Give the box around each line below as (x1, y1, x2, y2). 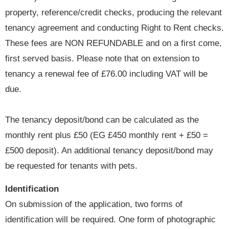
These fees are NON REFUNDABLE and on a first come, (5, 38, 222, 49)
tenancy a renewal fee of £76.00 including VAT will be (5, 69, 208, 79)
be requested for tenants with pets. (5, 161, 138, 171)
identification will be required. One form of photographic (5, 215, 216, 225)
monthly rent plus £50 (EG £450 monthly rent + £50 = (5, 130, 208, 141)
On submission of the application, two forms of (5, 199, 182, 210)
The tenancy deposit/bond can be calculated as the (5, 115, 199, 125)
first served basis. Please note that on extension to (5, 54, 199, 64)
